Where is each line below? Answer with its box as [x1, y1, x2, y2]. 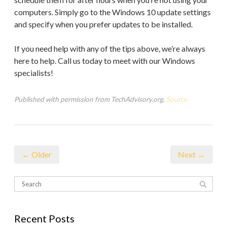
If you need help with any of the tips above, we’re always [14, 43, 205, 53]
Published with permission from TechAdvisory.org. [14, 95, 166, 103]
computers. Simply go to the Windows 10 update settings [14, 7, 211, 17]
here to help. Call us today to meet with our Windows [14, 55, 195, 65]
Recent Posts [14, 212, 74, 224]
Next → [178, 149, 205, 159]
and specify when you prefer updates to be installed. [14, 19, 193, 29]
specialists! [14, 67, 53, 78]
